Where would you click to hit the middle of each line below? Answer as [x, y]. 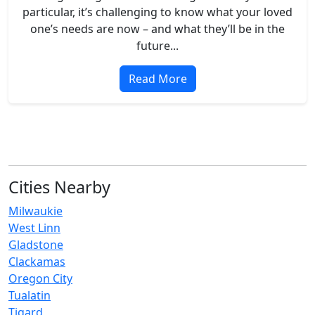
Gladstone [36, 244]
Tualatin [30, 295]
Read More [157, 78]
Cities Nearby [59, 187]
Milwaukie [36, 211]
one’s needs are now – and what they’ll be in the [157, 28]
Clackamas [37, 261]
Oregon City [40, 278]
